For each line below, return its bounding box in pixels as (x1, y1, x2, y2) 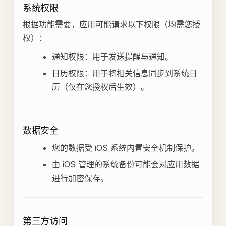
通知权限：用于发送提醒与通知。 (51, 51, 173, 62)
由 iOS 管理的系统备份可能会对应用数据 (51, 159, 199, 169)
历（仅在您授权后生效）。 (51, 81, 149, 92)
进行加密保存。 (51, 173, 108, 183)
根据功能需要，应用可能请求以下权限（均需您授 (22, 19, 200, 29)
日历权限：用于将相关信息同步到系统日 (51, 68, 197, 78)
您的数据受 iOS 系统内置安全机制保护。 (51, 142, 199, 153)
